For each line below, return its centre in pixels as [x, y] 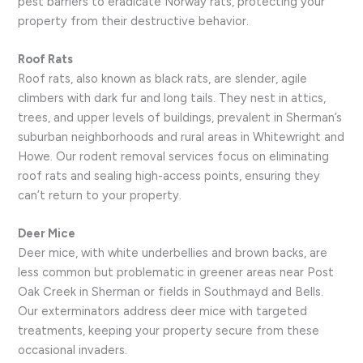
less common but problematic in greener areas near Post [176, 273]
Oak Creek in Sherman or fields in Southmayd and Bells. [171, 292]
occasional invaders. [73, 350]
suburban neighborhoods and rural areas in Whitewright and [181, 137]
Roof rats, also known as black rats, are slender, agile [163, 79]
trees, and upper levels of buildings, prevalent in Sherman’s [180, 118]
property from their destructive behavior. [134, 21]
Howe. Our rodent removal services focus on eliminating [174, 157]
